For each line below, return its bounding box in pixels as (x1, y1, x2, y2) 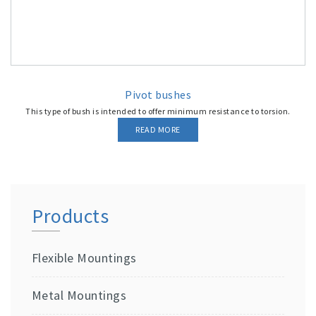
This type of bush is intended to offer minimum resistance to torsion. (25, 106, 291, 116)
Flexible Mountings (31, 250, 137, 266)
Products (32, 203, 109, 229)
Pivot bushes (125, 87, 191, 102)
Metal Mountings (31, 287, 126, 303)
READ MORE (135, 124, 181, 135)
